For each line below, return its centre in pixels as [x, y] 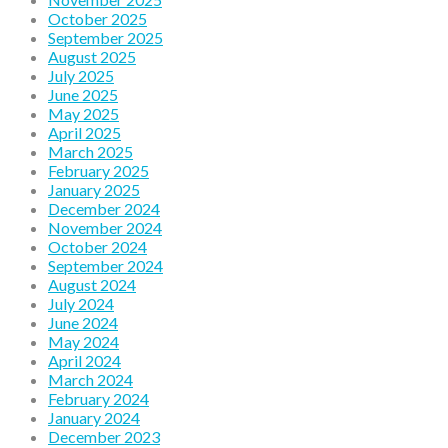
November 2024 [105, 227]
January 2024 [94, 417]
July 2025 [81, 75]
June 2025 [83, 94]
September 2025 [105, 37]
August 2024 [92, 284]
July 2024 [81, 303]
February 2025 [98, 170]
